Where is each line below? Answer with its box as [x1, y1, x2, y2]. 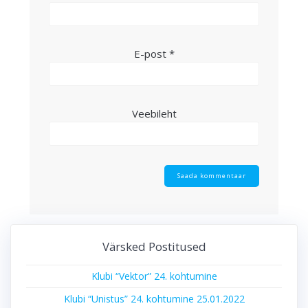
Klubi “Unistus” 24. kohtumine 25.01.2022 [63, 292, 245, 306]
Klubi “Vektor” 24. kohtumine [91, 269, 217, 283]
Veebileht [131, 107, 177, 121]
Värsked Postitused [102, 238, 206, 254]
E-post [133, 47, 169, 61]
